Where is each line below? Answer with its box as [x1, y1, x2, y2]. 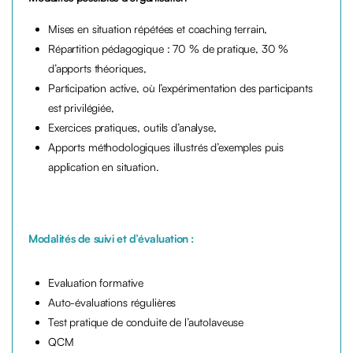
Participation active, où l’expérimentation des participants [48, 81, 313, 95]
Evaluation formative [48, 276, 144, 290]
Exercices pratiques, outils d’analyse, [48, 121, 217, 135]
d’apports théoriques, [48, 61, 147, 76]
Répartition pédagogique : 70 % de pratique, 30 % [48, 42, 289, 56]
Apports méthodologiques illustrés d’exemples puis [48, 140, 284, 154]
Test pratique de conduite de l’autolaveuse [48, 315, 244, 329]
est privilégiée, [48, 101, 114, 115]
